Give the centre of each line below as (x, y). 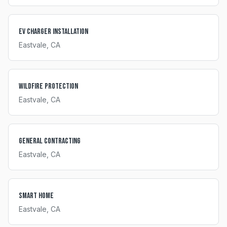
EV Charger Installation (53, 32)
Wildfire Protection (48, 86)
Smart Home (36, 196)
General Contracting (50, 141)
